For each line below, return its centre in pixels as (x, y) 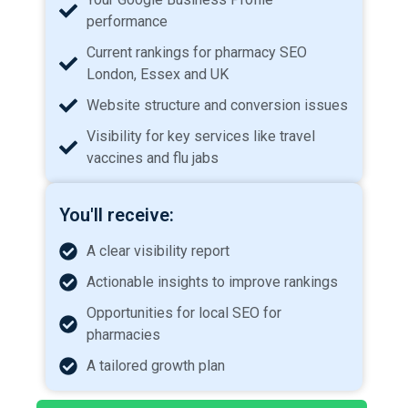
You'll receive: (117, 215)
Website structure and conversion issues (217, 106)
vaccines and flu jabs (153, 158)
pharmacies (123, 335)
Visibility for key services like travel (201, 137)
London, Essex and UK (158, 75)
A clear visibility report (158, 251)
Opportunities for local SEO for (184, 313)
